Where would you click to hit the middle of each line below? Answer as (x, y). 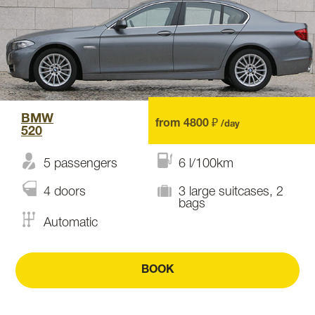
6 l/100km (206, 164)
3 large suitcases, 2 (231, 192)
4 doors (65, 192)
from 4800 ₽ (188, 124)
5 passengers (81, 164)
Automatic (71, 223)
